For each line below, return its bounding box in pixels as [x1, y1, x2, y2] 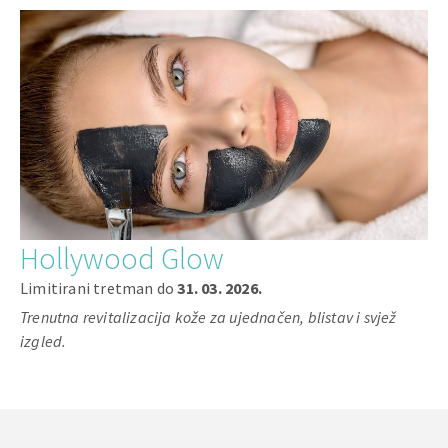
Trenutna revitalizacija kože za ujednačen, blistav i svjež [20, 307, 397, 328]
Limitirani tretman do [20, 278, 178, 299]
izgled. [20, 331, 67, 352]
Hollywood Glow [20, 239, 224, 278]
